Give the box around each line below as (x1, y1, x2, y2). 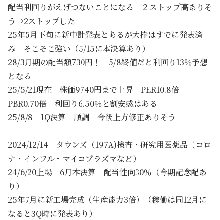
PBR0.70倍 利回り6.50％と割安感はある (8, 98, 157, 110)
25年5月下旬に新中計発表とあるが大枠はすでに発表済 (8, 29, 203, 41)
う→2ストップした (8, 15, 75, 27)
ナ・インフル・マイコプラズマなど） (8, 153, 140, 165)
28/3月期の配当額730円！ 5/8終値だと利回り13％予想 (8, 56, 208, 68)
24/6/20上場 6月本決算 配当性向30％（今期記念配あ (8, 166, 207, 178)
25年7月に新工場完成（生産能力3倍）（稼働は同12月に (8, 194, 207, 206)
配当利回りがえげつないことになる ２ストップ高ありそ (8, 1, 212, 13)
